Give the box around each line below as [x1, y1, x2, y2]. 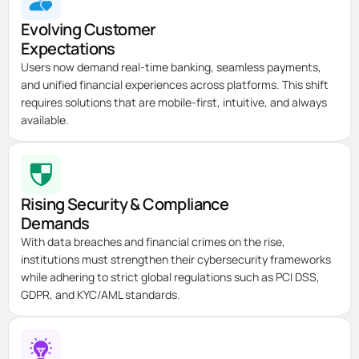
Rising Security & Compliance [21, 193, 229, 216]
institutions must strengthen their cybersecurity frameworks [21, 252, 331, 268]
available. [21, 112, 69, 128]
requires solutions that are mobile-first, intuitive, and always [21, 95, 327, 111]
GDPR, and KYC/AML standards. [21, 287, 180, 303]
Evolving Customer [21, 18, 156, 41]
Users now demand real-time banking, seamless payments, [21, 59, 321, 75]
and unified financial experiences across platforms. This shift [21, 77, 329, 93]
